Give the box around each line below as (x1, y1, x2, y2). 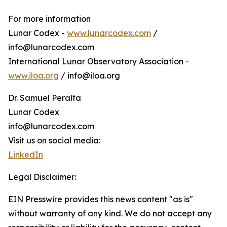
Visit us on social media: (8, 135, 100, 146)
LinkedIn (8, 149, 43, 160)
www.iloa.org (8, 70, 59, 81)
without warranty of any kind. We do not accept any (8, 208, 212, 219)
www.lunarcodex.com (67, 28, 151, 39)
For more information (8, 14, 91, 24)
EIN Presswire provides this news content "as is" (8, 194, 193, 205)
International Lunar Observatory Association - (8, 56, 189, 67)
